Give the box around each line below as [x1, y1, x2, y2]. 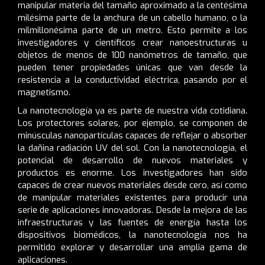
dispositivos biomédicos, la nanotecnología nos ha [18, 228, 247, 241]
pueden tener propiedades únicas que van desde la [18, 61, 247, 73]
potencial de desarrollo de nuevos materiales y [18, 154, 247, 166]
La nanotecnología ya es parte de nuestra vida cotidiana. [18, 104, 247, 117]
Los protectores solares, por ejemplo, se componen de [18, 117, 247, 129]
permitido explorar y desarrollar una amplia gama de [18, 241, 247, 253]
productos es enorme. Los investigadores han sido [18, 166, 247, 179]
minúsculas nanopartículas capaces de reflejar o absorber [18, 129, 247, 141]
